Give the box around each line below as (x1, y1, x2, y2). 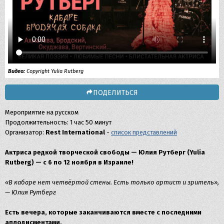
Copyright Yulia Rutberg (25, 68, 83, 75)
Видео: (8, 68, 25, 75)
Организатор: (5, 128, 45, 136)
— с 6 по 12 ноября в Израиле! (34, 158, 133, 166)
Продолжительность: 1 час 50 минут (5, 118, 111, 126)
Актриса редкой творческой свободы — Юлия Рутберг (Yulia (5, 148, 205, 156)
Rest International (45, 128, 105, 136)
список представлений (111, 128, 177, 136)
